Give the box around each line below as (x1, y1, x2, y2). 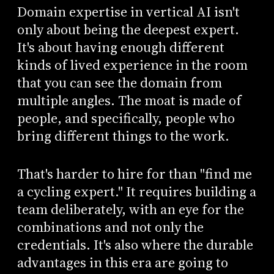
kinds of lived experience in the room (17, 55, 248, 75)
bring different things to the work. (17, 126, 229, 146)
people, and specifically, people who (17, 108, 235, 128)
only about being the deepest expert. (17, 20, 239, 39)
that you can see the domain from (17, 73, 222, 92)
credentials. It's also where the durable (17, 235, 253, 255)
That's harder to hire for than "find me (17, 165, 252, 184)
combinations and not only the (17, 218, 204, 237)
